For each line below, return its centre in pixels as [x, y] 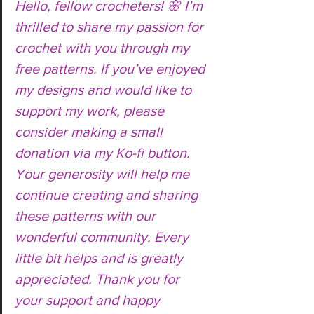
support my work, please [91, 111]
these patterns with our [87, 216]
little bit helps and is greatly [101, 258]
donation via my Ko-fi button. [104, 153]
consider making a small [90, 132]
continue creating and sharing [108, 195]
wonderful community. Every [103, 237]
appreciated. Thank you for [99, 279]
